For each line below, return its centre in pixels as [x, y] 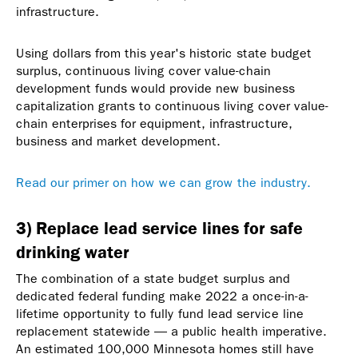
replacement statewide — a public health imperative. [171, 332]
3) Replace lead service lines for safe [159, 228]
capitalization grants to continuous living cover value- [172, 106]
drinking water [73, 252]
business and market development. [118, 141]
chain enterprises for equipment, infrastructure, [154, 124]
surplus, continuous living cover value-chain [143, 71]
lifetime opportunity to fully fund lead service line [160, 314]
